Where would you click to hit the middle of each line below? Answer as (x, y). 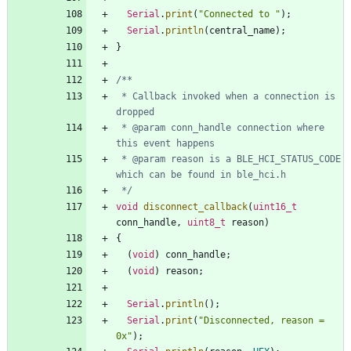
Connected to (239, 14)
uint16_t (275, 207)
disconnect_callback (195, 207)
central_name (242, 31)
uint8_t (206, 223)
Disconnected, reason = (264, 321)
